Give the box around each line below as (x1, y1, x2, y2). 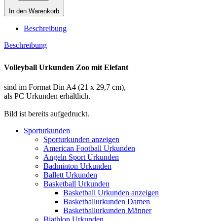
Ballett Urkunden (43, 170, 97, 179)
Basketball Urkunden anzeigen (63, 188, 159, 197)
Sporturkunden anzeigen (43, 135, 119, 144)
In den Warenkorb (9, 7, 59, 15)
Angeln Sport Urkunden (43, 152, 119, 161)
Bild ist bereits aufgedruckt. (4, 109, 89, 118)
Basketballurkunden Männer (63, 206, 151, 215)
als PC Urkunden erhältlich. (4, 91, 90, 100)
